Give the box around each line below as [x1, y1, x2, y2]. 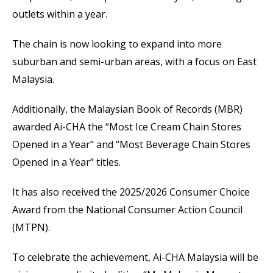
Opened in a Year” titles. [12, 155, 123, 169]
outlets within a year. [12, 7, 110, 21]
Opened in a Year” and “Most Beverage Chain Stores [12, 138, 250, 151]
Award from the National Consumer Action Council [12, 203, 243, 216]
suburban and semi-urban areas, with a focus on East [12, 55, 257, 68]
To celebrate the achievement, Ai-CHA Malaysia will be [12, 250, 258, 264]
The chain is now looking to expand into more [12, 37, 222, 51]
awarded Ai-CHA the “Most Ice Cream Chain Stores [12, 120, 241, 133]
